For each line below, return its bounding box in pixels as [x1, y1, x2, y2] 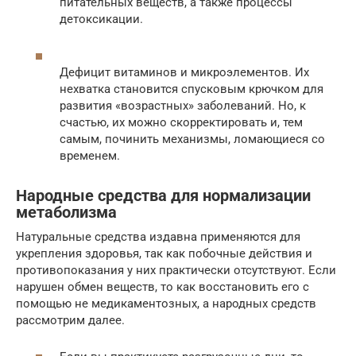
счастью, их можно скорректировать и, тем [60, 114, 303, 130]
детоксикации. [60, 11, 143, 26]
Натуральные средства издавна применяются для [16, 229, 300, 244]
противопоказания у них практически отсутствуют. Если [16, 262, 336, 277]
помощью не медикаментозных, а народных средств [16, 296, 316, 311]
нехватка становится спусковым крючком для [60, 81, 323, 96]
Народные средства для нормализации [16, 186, 311, 205]
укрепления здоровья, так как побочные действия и [16, 246, 312, 261]
